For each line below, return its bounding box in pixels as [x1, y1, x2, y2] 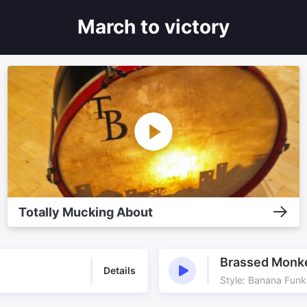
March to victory [77, 15, 230, 38]
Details [103, 265, 136, 277]
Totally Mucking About [18, 204, 153, 219]
